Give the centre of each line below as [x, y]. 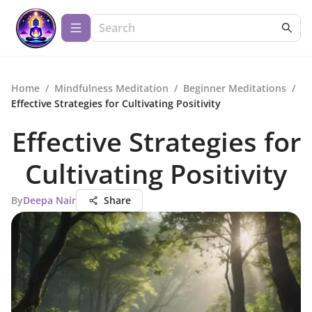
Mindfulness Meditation [111, 88]
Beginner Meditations [235, 88]
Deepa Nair [49, 200]
